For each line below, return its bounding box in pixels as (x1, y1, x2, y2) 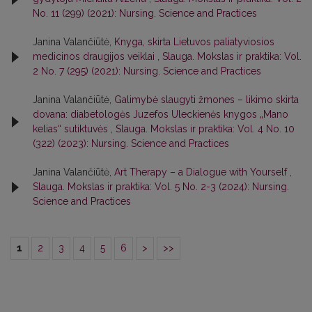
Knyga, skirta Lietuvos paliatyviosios (114, 36, 274, 48)
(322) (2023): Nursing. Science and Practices (33, 138, 229, 150)
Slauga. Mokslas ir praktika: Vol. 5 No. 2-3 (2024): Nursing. (33, 181, 289, 193)
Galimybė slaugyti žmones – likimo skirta (114, 94, 299, 106)
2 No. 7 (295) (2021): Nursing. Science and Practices (33, 65, 261, 77)
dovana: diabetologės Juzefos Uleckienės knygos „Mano (33, 109, 288, 120)
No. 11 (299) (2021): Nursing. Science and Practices (33, 8, 257, 19)
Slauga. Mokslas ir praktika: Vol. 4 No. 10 (116, 123, 295, 135)
